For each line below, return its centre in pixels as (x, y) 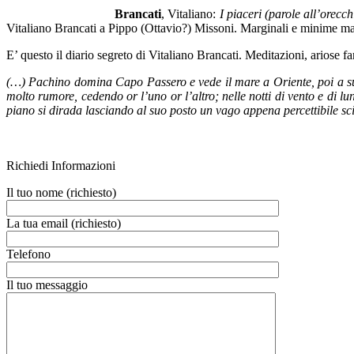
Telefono (28, 254)
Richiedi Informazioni (61, 165)
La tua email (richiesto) (64, 223)
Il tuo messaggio (47, 284)
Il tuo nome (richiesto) (61, 192)
